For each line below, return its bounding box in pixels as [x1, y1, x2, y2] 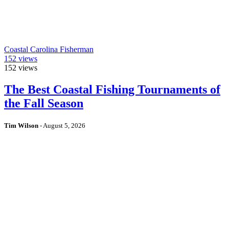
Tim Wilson [4, 121, 38, 129]
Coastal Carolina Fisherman [4, 44, 94, 54]
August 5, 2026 [43, 121, 85, 129]
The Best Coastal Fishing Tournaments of [4, 82, 220, 96]
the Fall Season [4, 96, 83, 110]
